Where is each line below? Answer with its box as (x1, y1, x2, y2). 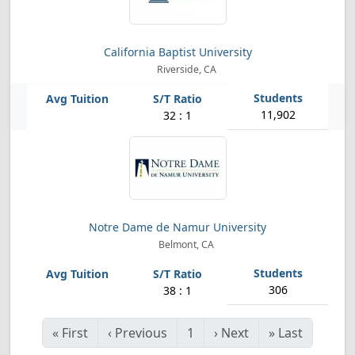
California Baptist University (103, 44, 252, 59)
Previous (115, 324, 167, 342)
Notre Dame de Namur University (89, 219, 266, 235)
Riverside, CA (154, 63, 216, 76)
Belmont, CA (156, 238, 215, 251)
